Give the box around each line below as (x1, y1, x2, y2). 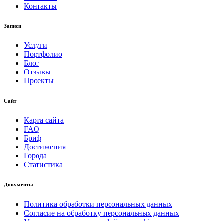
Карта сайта (24, 116, 64, 125)
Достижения (24, 143, 66, 151)
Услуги (24, 41, 47, 50)
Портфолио (24, 50, 62, 59)
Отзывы (24, 68, 51, 76)
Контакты (24, 1, 57, 10)
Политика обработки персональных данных (24, 200, 172, 209)
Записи (4, 23, 21, 29)
